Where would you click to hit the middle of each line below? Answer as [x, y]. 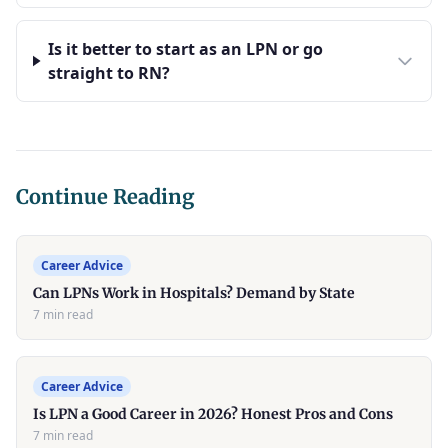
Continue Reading [105, 196]
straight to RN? [109, 73]
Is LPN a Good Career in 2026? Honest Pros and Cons [213, 414]
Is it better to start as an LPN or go [186, 49]
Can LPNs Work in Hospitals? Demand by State [194, 293]
